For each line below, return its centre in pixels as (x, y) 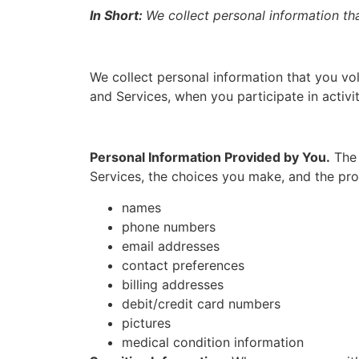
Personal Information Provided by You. (210, 157)
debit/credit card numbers (201, 303)
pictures (146, 323)
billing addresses (173, 284)
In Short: (118, 15)
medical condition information (213, 342)
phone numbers (169, 226)
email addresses (171, 246)
